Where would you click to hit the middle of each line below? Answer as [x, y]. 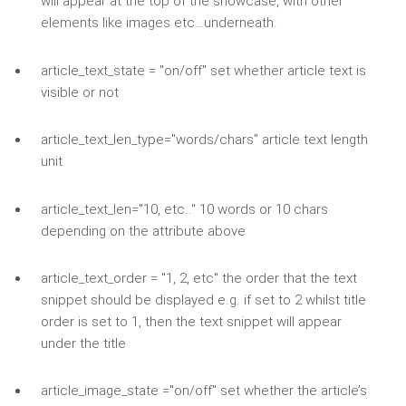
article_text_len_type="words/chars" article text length [204, 140]
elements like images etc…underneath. [159, 23]
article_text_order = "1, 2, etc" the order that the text [198, 279]
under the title [83, 344]
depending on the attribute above [143, 231]
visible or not [79, 92]
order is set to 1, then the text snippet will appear [191, 322]
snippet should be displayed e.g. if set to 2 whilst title [203, 300]
